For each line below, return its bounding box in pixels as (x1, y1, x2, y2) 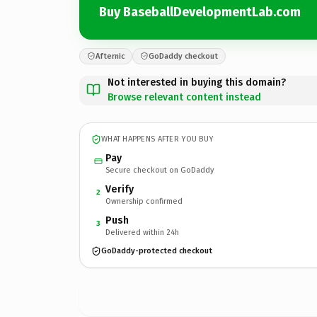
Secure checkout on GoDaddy (105, 165, 214, 175)
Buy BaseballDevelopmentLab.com (99, 4, 301, 20)
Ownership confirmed (105, 196, 183, 206)
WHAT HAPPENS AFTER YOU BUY (101, 134, 214, 144)
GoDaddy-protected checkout (101, 246, 212, 255)
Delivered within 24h (105, 227, 179, 237)
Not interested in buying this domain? (108, 76, 286, 88)
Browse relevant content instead (108, 91, 261, 103)
